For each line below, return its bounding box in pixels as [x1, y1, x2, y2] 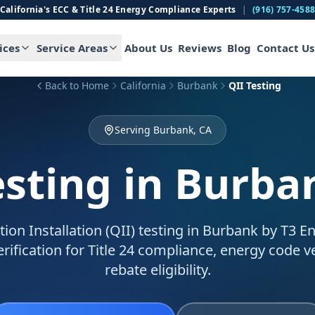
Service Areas [36, 41, 108, 55]
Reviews [177, 41, 221, 55]
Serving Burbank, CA [115, 123, 212, 136]
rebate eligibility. [104, 260, 211, 279]
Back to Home [45, 79, 109, 92]
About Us [124, 41, 172, 55]
